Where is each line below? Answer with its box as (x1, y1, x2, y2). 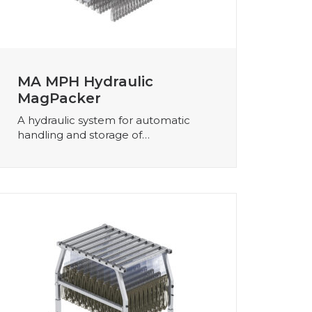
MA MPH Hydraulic (17, 72, 153, 90)
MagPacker (17, 89, 101, 107)
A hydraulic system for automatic (17, 113, 190, 127)
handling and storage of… (17, 127, 150, 141)
